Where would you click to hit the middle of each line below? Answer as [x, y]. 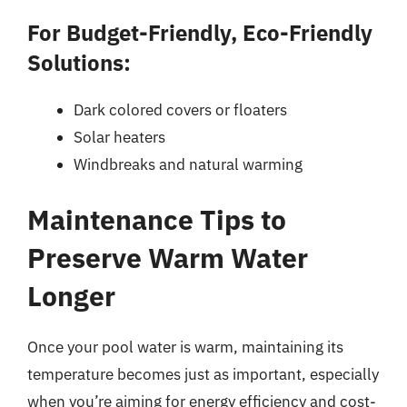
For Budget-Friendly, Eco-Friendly [200, 32]
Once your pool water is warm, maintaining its [185, 347]
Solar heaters [119, 137]
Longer [71, 296]
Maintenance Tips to [157, 219]
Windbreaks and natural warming [188, 164]
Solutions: [79, 62]
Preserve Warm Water [168, 258]
